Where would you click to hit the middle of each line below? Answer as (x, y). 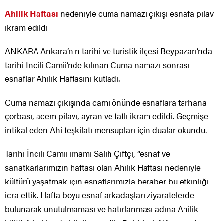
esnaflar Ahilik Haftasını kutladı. (62, 79)
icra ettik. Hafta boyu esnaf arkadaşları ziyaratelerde (100, 195)
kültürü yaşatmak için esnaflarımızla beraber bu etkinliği (107, 181)
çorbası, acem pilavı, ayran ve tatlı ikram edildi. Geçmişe (107, 116)
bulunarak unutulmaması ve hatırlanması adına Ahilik (102, 209)
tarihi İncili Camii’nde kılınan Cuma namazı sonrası (97, 65)
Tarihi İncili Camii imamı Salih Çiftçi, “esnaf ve (88, 154)
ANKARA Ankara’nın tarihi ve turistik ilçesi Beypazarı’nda (109, 51)
